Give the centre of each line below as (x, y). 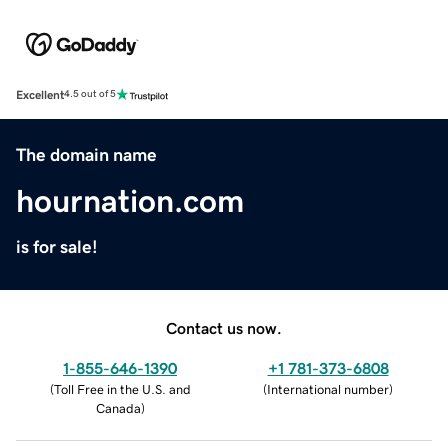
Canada (118, 408)
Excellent (40, 94)
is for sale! (57, 246)
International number (328, 389)
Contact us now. (224, 327)
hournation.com (130, 200)
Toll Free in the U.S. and (122, 389)
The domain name (86, 154)
